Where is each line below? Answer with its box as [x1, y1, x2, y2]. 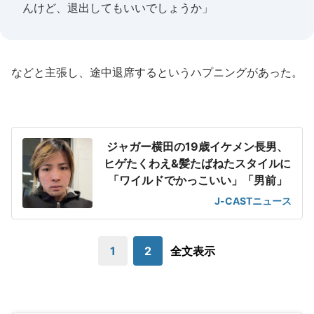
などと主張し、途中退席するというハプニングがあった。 [11, 65, 303, 79]
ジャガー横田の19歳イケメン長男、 [107, 139, 288, 153]
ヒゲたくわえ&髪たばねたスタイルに [104, 156, 291, 170]
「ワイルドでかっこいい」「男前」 [107, 173, 287, 187]
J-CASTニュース [214, 195, 292, 207]
